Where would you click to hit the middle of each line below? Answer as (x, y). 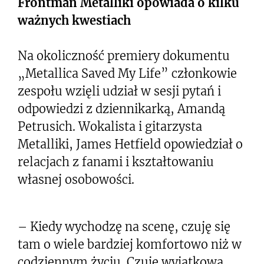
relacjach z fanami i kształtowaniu (116, 162)
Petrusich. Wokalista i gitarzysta (110, 126)
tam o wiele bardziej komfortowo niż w (130, 244)
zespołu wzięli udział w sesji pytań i (119, 91)
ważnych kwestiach (74, 20)
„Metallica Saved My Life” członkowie (127, 73)
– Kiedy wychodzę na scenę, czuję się (124, 227)
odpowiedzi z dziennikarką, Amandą (121, 109)
